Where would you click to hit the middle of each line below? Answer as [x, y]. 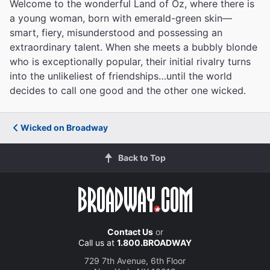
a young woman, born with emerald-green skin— [121, 18]
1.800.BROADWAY [154, 242]
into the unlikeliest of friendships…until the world [121, 76]
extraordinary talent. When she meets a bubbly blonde [133, 47]
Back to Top [142, 157]
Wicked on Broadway [64, 127]
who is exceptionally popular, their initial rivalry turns [130, 61]
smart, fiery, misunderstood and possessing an [116, 32]
